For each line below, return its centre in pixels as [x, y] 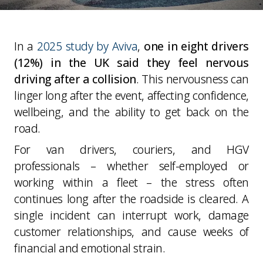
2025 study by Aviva [87, 46]
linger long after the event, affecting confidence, [131, 95]
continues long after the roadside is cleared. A [131, 198]
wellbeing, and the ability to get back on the [131, 112]
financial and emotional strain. [90, 248]
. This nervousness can [192, 79]
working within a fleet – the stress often [131, 182]
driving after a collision [75, 79]
